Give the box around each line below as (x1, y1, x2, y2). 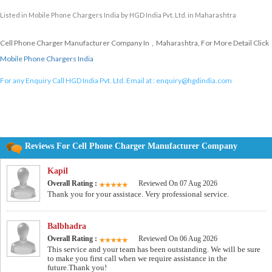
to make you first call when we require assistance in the (47, 254, 227, 263)
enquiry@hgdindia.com (156, 76, 232, 86)
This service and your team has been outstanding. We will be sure (47, 245, 260, 254)
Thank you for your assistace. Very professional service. (47, 189, 229, 199)
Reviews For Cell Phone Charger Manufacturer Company (25, 141, 237, 151)
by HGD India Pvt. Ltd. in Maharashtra (120, 11, 236, 19)
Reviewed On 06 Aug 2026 (138, 234, 217, 243)
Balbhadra (47, 222, 86, 231)
